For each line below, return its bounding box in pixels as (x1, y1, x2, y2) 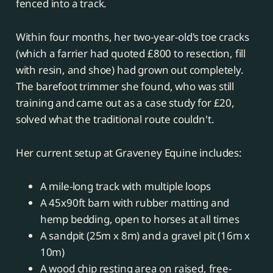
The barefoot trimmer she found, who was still (15, 79, 235, 94)
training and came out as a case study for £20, (15, 96, 235, 110)
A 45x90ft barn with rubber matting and (40, 196, 230, 210)
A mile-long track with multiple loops (40, 179, 211, 194)
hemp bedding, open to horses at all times (40, 212, 239, 227)
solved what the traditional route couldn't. (15, 112, 214, 127)
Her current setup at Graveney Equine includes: (15, 146, 242, 160)
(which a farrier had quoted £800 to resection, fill (15, 46, 246, 61)
